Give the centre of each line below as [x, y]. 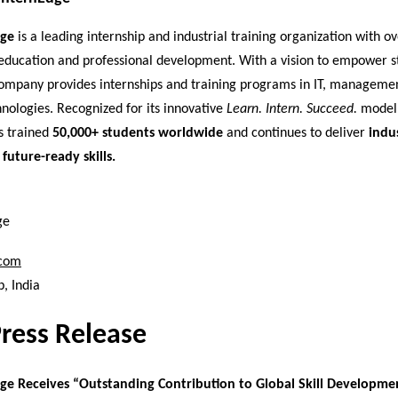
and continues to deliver [296, 134]
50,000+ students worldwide [138, 134]
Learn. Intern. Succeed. [292, 110]
